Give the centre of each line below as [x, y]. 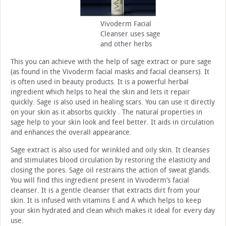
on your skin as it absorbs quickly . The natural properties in [106, 112]
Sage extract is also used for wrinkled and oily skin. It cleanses [110, 150]
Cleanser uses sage [130, 34]
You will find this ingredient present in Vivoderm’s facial [100, 181]
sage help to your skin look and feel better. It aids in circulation [112, 123]
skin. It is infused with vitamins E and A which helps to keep [106, 201]
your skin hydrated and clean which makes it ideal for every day [113, 211]
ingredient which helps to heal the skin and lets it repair [100, 92]
